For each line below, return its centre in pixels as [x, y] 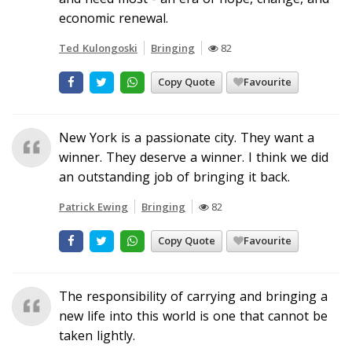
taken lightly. [97, 335]
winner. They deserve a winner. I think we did [194, 157]
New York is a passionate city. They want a [187, 137]
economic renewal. [114, 18]
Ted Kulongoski [98, 48]
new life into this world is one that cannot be [193, 315]
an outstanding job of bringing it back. [174, 176]
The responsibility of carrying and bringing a [193, 296]
